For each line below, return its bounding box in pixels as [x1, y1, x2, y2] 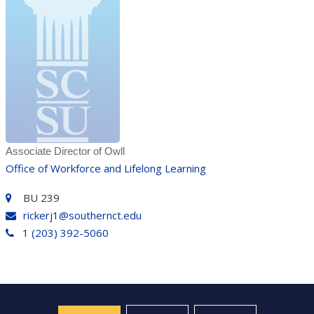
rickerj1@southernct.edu [22, 208, 142, 222]
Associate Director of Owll [5, 145, 125, 157]
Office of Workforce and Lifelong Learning [5, 161, 206, 175]
